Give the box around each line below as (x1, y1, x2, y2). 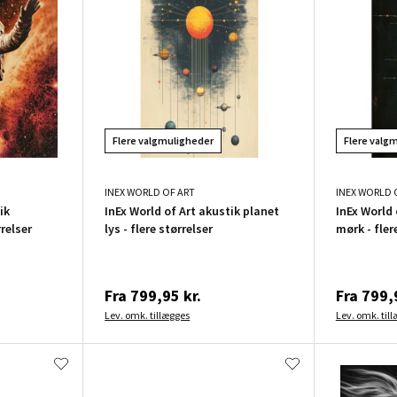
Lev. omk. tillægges (105, 308, 191, 323)
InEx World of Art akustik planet (105, 203, 280, 220)
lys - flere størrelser (105, 221, 214, 237)
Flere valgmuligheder (113, 134, 214, 148)
